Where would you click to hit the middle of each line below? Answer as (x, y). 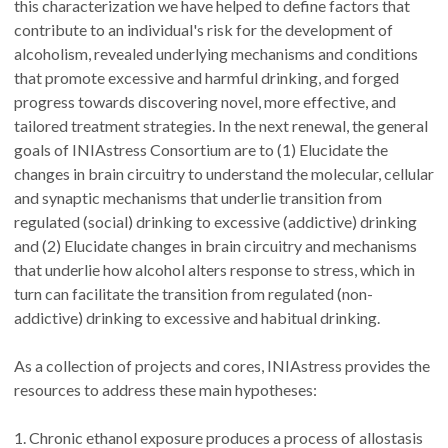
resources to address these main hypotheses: (165, 389)
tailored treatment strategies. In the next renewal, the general (221, 125)
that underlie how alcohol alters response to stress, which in (214, 269)
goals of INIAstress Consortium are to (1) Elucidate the (201, 149)
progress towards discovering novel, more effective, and (205, 101)
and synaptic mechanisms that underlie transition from (198, 197)
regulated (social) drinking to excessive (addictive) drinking (215, 221)
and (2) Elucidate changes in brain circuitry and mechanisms (215, 245)
